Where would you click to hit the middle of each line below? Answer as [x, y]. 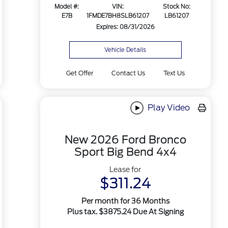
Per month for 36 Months [125, 201]
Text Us [174, 73]
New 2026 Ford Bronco [125, 140]
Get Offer [79, 73]
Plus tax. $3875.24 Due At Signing [125, 212]
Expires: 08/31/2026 [125, 27]
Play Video [168, 107]
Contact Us [128, 73]
